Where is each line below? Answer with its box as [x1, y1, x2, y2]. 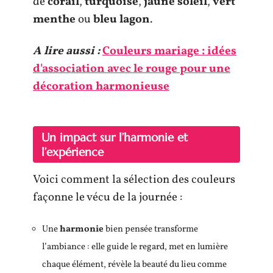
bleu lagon [93, 12, 150, 27]
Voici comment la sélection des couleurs [33, 172, 235, 188]
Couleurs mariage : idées [102, 43, 236, 59]
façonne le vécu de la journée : [33, 190, 182, 205]
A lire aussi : [33, 43, 100, 59]
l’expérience [41, 144, 104, 159]
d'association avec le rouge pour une [33, 60, 230, 77]
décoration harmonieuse [33, 78, 169, 94]
